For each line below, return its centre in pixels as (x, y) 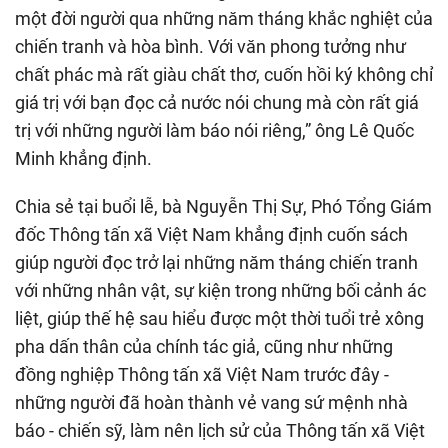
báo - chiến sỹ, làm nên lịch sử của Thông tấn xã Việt (220, 430)
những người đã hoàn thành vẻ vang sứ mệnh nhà (211, 402)
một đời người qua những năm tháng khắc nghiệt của (224, 18)
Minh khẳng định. (83, 158)
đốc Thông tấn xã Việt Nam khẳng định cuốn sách (211, 234)
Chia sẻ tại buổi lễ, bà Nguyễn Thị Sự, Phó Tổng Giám (223, 206)
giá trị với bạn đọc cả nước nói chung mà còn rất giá (217, 102)
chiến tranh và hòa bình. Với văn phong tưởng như (210, 46)
